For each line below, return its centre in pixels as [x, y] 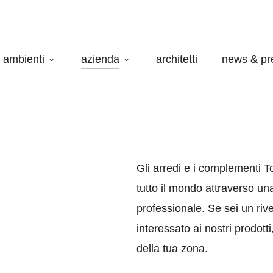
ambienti [24, 59]
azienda [100, 59]
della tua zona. [172, 249]
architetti [177, 59]
